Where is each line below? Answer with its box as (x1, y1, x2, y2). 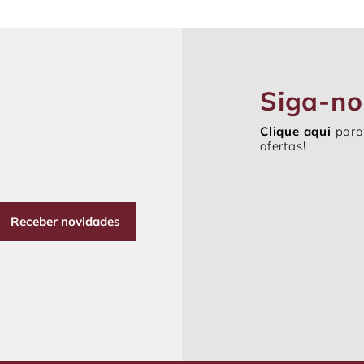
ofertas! (260, 138, 306, 154)
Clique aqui (260, 123, 331, 140)
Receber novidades (11, 213, 120, 229)
